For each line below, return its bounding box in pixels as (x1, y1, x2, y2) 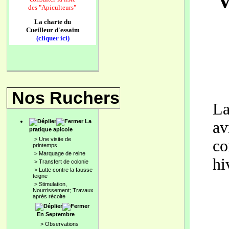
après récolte (33, 193, 65, 199)
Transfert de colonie (39, 158, 88, 165)
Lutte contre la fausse (39, 167, 93, 173)
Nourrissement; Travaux (33, 187, 94, 193)
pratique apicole (29, 126, 73, 132)
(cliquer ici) (36, 34, 70, 42)
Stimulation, (39, 181, 67, 187)
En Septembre (37, 211, 75, 217)
